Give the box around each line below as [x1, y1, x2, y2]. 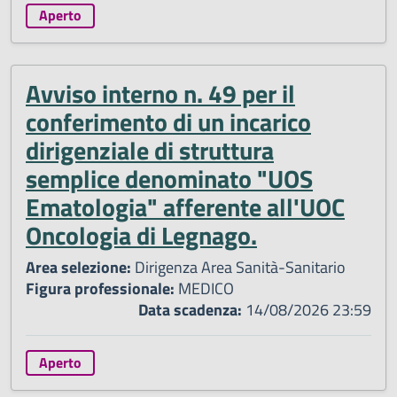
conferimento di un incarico [26, 103, 311, 142]
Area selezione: [26, 255, 131, 280]
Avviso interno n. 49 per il [26, 74, 295, 113]
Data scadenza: [138, 298, 242, 323]
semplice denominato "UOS [26, 160, 313, 198]
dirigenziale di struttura [26, 131, 274, 170]
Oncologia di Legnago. [26, 216, 257, 255]
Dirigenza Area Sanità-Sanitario [131, 255, 346, 280]
